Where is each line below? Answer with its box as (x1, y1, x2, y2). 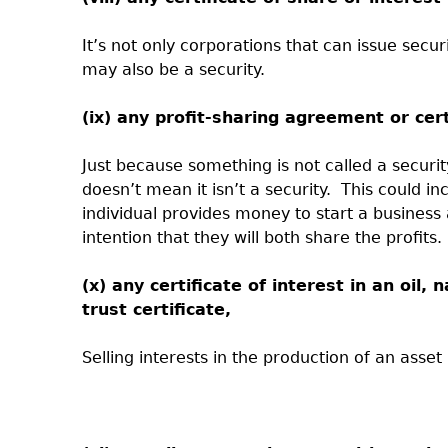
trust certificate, (82, 300, 231, 319)
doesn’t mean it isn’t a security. (82, 180, 331, 199)
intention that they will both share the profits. (82, 228, 442, 247)
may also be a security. (82, 60, 265, 79)
